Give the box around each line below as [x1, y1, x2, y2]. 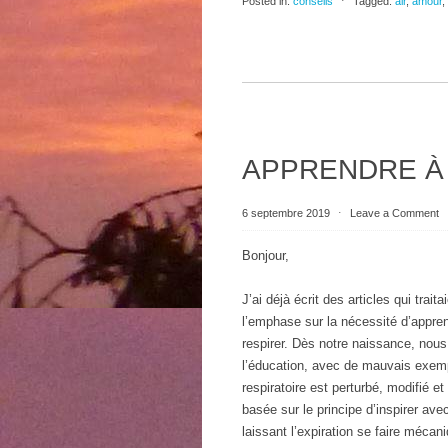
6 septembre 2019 [242, 207, 333, 219]
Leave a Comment [350, 207, 439, 219]
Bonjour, [242, 248, 289, 263]
